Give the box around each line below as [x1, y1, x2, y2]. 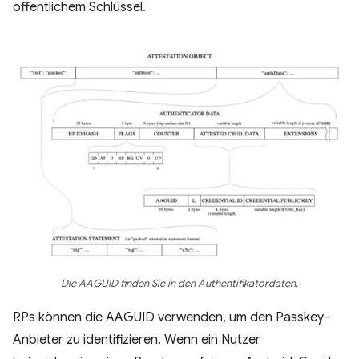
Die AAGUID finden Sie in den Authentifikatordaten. [61, 276, 298, 290]
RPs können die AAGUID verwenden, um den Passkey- [13, 309, 329, 325]
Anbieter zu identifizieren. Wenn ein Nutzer [13, 331, 260, 348]
